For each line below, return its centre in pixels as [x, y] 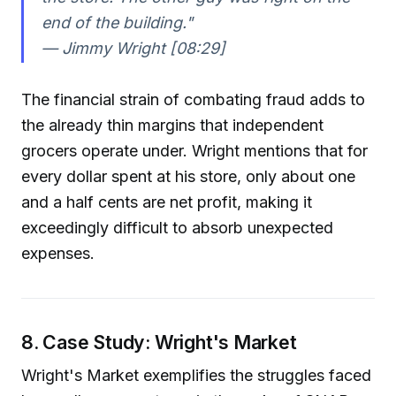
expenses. [58, 253]
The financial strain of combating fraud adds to [193, 99]
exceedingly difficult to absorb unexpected [177, 227]
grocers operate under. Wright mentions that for [194, 150]
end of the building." [117, 22]
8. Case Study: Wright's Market [159, 342]
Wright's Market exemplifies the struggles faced [196, 376]
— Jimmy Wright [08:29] [133, 48]
